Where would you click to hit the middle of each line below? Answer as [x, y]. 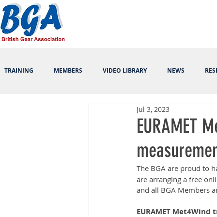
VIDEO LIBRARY [125, 70]
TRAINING [19, 70]
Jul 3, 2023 [153, 109]
